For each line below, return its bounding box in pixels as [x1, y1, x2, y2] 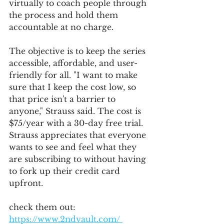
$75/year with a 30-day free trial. [9, 118, 145, 128]
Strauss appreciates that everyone [9, 130, 148, 140]
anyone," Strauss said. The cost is [9, 106, 143, 116]
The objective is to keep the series [9, 46, 148, 56]
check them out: [9, 202, 78, 212]
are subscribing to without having [9, 154, 148, 164]
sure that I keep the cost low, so [9, 82, 138, 92]
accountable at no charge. [9, 22, 116, 32]
